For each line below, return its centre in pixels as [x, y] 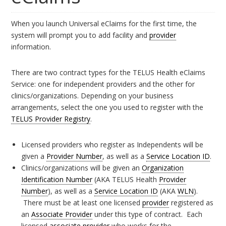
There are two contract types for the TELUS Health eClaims [108, 72]
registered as [191, 203]
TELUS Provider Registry [51, 119]
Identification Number [57, 179]
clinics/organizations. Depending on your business [93, 96]
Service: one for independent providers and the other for [103, 84]
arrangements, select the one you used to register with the [107, 107]
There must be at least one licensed [82, 203]
